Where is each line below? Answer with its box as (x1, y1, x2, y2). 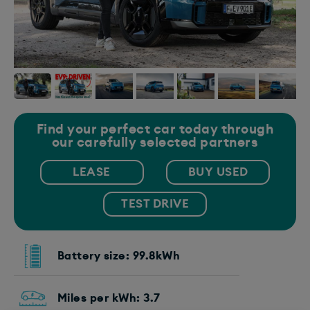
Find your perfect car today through (36, 122, 274, 136)
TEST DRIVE (121, 197, 189, 210)
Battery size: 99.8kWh (57, 250, 180, 262)
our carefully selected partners (51, 136, 259, 149)
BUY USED (188, 165, 248, 178)
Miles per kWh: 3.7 (57, 293, 161, 304)
